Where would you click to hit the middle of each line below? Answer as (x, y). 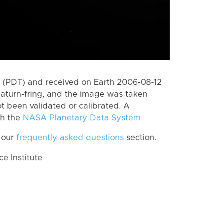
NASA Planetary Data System (82, 118)
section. (140, 138)
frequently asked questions (70, 138)
